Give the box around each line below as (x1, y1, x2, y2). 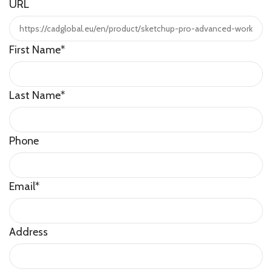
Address (9, 225, 48, 239)
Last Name (9, 89, 61, 102)
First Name (9, 43, 61, 56)
